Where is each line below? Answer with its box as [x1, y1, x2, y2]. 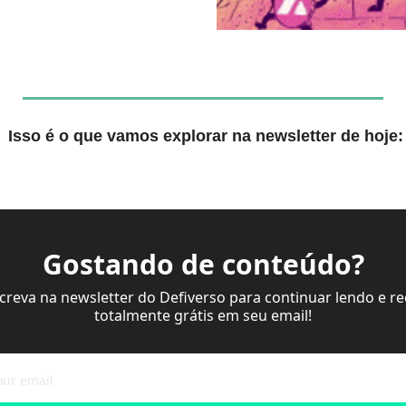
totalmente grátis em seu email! [94, 305, 312, 325]
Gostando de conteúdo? [42, 246, 364, 283]
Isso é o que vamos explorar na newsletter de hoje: [7, 126, 403, 145]
